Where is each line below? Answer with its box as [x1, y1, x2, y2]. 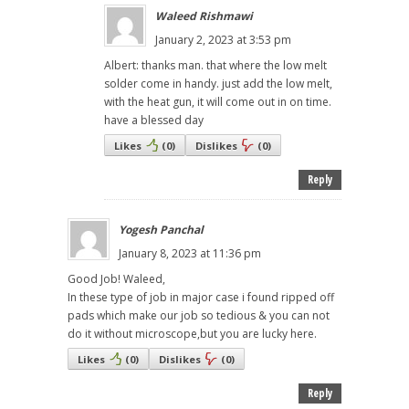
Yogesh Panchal [119, 222, 204, 238]
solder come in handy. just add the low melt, [104, 76, 332, 92]
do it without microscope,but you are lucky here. [68, 326, 317, 342]
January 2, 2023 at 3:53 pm [155, 32, 291, 48]
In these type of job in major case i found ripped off [68, 289, 334, 306]
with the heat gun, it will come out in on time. [104, 94, 331, 110]
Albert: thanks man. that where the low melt [104, 58, 327, 74]
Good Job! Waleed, [68, 271, 165, 288]
